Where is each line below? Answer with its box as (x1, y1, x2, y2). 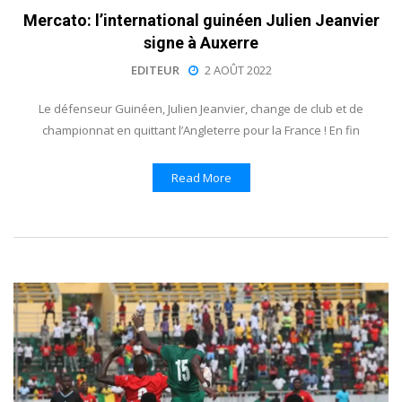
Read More (170, 169, 232, 186)
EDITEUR (130, 61, 179, 78)
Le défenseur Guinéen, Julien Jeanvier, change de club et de (39, 100, 363, 117)
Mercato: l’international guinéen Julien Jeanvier (22, 10, 380, 30)
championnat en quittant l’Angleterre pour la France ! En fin (42, 121, 360, 138)
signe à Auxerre (144, 32, 258, 52)
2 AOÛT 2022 (204, 61, 272, 78)
